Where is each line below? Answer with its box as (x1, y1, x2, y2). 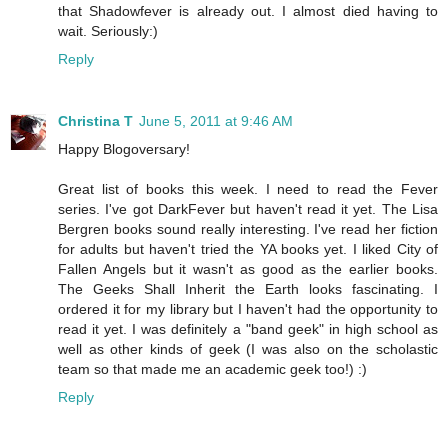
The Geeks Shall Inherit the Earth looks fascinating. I (58, 281, 438, 298)
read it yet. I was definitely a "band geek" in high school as (58, 321, 438, 338)
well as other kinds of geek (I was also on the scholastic (58, 341, 438, 358)
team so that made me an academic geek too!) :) (58, 361, 367, 378)
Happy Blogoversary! (58, 141, 190, 158)
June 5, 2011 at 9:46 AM (139, 113, 293, 130)
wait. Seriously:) (58, 23, 158, 40)
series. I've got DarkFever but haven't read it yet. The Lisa (58, 201, 438, 218)
